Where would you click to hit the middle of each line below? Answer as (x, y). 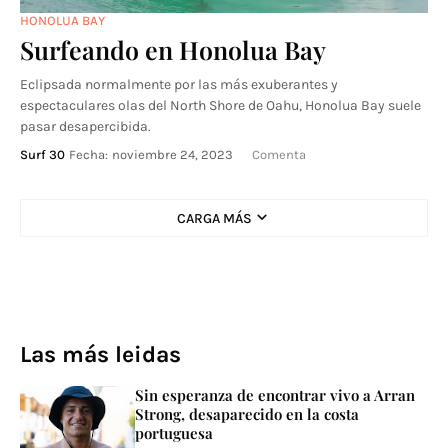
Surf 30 (42, 154)
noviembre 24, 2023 (172, 154)
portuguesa (174, 433)
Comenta (279, 154)
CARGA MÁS (214, 218)
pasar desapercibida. (85, 126)
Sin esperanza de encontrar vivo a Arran (275, 395)
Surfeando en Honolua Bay (173, 49)
